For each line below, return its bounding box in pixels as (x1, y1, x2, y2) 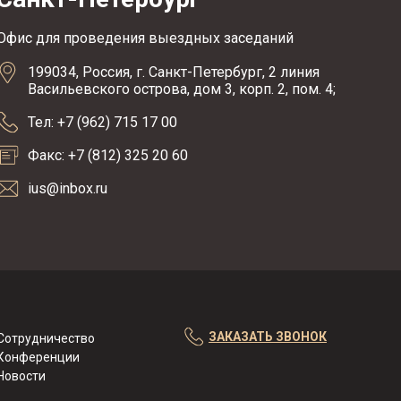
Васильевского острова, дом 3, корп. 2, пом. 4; (27, 81, 336, 98)
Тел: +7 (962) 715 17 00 (27, 114, 177, 131)
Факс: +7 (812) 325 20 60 (27, 147, 188, 164)
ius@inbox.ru (27, 180, 107, 197)
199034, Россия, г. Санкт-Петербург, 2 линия (27, 64, 320, 81)
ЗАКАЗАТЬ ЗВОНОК (208, 329, 327, 344)
